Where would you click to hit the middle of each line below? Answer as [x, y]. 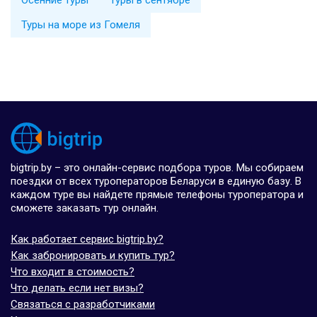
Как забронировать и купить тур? [93, 255]
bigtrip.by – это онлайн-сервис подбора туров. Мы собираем [157, 167]
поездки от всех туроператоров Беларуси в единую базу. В [156, 181]
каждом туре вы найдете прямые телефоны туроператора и [157, 194]
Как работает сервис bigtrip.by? [87, 239]
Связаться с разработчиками [83, 304]
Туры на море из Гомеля [81, 24]
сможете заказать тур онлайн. [85, 208]
